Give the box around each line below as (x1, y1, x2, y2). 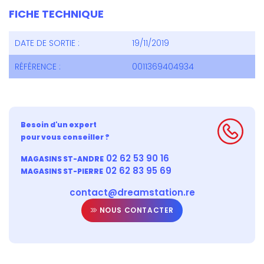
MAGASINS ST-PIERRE (21, 166, 103, 176)
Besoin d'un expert (21, 120, 97, 130)
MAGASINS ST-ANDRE (21, 154, 104, 164)
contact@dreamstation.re (69, 186, 195, 199)
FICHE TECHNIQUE (9, 6, 104, 21)
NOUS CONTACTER (97, 205, 174, 215)
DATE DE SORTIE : (15, 37, 80, 49)
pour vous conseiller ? (21, 132, 110, 142)
